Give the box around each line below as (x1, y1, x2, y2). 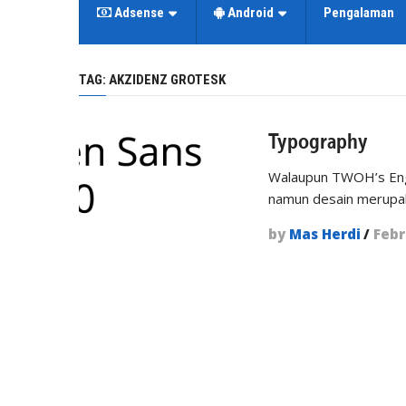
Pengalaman (324, 5, 394, 21)
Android (225, 5, 274, 21)
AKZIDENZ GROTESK (109, 72, 226, 88)
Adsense (111, 5, 164, 21)
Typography (268, 128, 369, 154)
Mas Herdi (289, 225, 362, 243)
